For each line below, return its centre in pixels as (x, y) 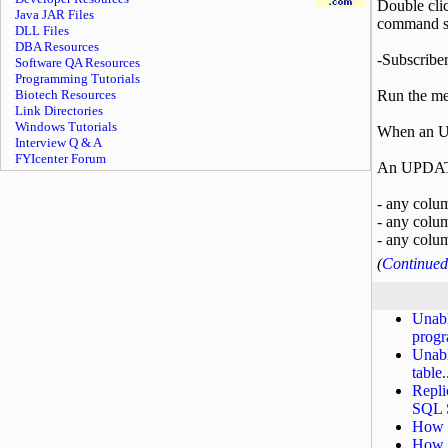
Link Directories (59, 110)
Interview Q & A (58, 142)
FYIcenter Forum (60, 158)
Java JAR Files (54, 14)
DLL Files (42, 30)
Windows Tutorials (66, 126)
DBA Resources (57, 46)
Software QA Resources (77, 62)
